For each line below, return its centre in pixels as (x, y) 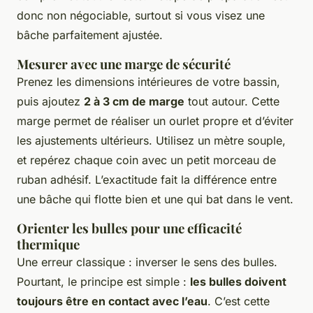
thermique (48, 245)
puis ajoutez (50, 102)
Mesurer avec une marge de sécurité (124, 64)
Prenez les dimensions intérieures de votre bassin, (148, 82)
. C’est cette (239, 301)
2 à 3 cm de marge (134, 102)
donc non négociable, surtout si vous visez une (141, 16)
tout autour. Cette (232, 102)
